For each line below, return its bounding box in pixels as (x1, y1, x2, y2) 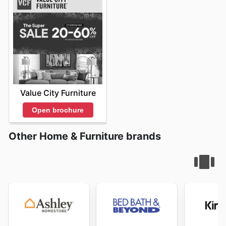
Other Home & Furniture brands (9, 130, 161, 143)
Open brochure (32, 105, 84, 114)
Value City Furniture (20, 87, 96, 98)
